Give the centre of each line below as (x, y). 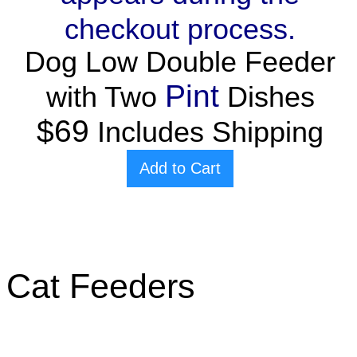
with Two (105, 98)
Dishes (271, 98)
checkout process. (180, 30)
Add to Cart (180, 169)
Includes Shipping (206, 133)
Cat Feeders (101, 286)
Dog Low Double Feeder (180, 63)
